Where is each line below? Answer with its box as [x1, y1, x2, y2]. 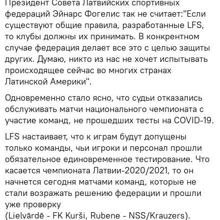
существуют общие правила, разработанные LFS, [5, 19, 204, 30]
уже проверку [5, 198, 61, 210]
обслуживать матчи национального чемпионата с [5, 103, 204, 114]
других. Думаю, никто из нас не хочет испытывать [5, 53, 208, 64]
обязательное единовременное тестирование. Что [5, 153, 210, 165]
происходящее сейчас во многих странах [5, 64, 171, 76]
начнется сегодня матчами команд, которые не [5, 176, 196, 187]
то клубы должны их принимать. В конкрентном [5, 30, 199, 42]
